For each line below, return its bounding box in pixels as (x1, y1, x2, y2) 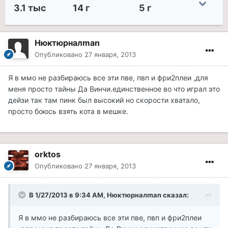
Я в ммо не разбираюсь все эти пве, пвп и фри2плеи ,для (8, 73, 208, 82)
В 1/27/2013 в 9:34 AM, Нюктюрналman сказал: (29, 191, 189, 199)
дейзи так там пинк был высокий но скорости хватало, (8, 96, 200, 105)
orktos (35, 149, 61, 160)
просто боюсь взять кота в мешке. (8, 107, 128, 116)
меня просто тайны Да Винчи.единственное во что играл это (8, 84, 220, 94)
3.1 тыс (14, 3, 47, 14)
